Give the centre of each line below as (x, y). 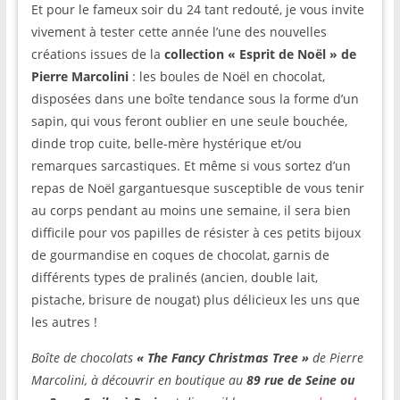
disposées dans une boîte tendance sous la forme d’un (195, 99)
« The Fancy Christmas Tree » (222, 358)
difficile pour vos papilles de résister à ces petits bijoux (196, 233)
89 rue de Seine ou (300, 380)
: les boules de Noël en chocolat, (226, 76)
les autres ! (64, 322)
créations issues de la (97, 54)
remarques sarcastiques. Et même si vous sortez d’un (191, 166)
